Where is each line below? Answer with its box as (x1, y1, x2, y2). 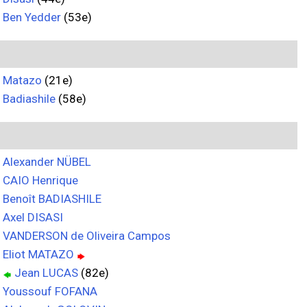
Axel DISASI (3, 210, 63, 224)
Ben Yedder (3, 10, 61, 24)
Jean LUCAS (14, 266, 78, 280)
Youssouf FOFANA (3, 284, 97, 298)
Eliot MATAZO (3, 247, 74, 261)
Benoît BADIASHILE (3, 192, 101, 206)
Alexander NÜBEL (3, 155, 91, 169)
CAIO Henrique (3, 173, 78, 187)
